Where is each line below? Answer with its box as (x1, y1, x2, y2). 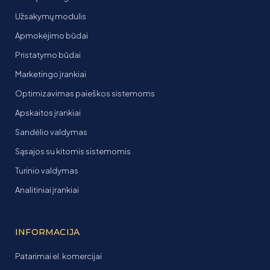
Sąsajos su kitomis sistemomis (15, 146, 131, 156)
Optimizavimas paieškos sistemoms (15, 89, 155, 98)
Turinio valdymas (15, 166, 78, 175)
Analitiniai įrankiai (15, 185, 79, 195)
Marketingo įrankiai (15, 69, 86, 79)
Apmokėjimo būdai (15, 31, 88, 40)
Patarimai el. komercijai (15, 251, 102, 261)
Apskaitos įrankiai (15, 108, 81, 118)
